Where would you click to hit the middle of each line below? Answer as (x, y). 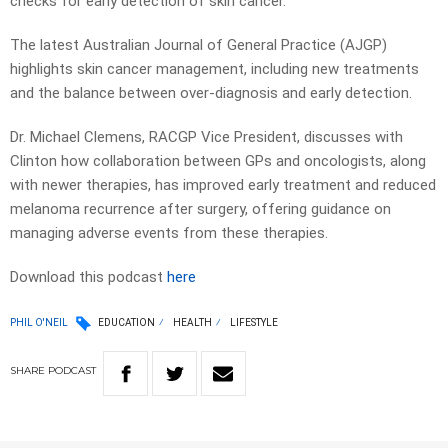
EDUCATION (126, 323)
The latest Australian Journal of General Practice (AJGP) (198, 45)
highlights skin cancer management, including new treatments (214, 69)
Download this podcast (88, 277)
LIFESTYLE (254, 323)
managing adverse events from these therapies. (169, 233)
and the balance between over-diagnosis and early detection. (211, 93)
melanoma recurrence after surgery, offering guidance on (200, 209)
